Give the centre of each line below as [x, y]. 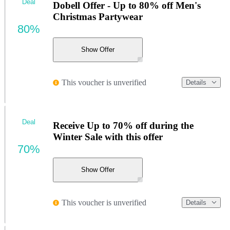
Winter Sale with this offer [108, 137]
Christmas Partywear [98, 17]
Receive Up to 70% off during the [123, 126]
